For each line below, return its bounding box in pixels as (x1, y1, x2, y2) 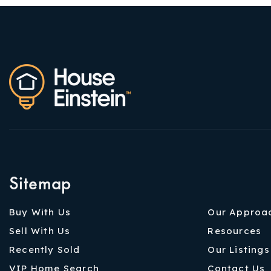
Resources (207, 224, 262, 237)
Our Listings (207, 243, 270, 255)
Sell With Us (9, 224, 71, 237)
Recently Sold (9, 243, 80, 255)
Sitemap (9, 171, 71, 194)
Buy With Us (9, 206, 71, 218)
